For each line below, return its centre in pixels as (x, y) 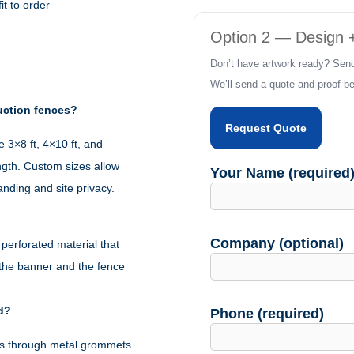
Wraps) (212, 42)
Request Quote (266, 128)
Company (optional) (277, 243)
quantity (216, 64)
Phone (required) (267, 313)
